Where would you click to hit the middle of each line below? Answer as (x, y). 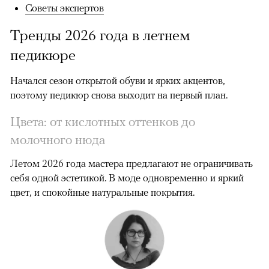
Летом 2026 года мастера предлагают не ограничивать (131, 164)
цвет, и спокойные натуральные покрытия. (102, 192)
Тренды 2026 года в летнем (100, 35)
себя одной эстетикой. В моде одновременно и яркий (127, 178)
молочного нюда (58, 140)
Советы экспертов (65, 8)
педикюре (43, 55)
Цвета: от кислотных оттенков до (103, 122)
